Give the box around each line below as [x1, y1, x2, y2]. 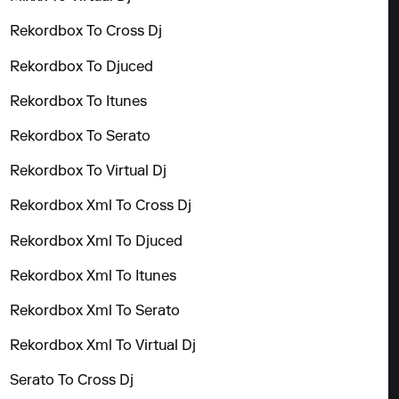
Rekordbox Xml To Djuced [10, 234, 183, 249]
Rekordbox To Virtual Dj [10, 165, 167, 180]
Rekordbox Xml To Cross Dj [10, 199, 192, 215]
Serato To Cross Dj [10, 374, 134, 389]
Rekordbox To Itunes [10, 94, 148, 110]
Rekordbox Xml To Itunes [10, 269, 177, 284]
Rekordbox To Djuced [10, 60, 154, 75]
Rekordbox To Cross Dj [10, 25, 163, 40]
